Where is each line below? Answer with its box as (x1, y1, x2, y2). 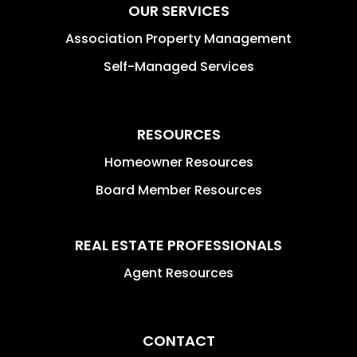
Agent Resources (124, 263, 233, 282)
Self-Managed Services (103, 57, 254, 76)
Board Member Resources (95, 180, 262, 199)
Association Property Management (65, 29, 292, 48)
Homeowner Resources (104, 152, 253, 171)
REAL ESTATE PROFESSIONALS (75, 234, 282, 255)
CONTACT (142, 330, 215, 351)
